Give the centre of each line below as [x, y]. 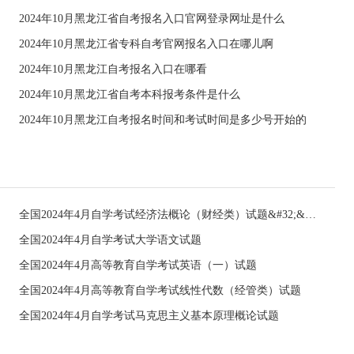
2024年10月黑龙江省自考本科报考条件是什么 [130, 94]
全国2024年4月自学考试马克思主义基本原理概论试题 [149, 316]
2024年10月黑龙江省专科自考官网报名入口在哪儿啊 [146, 44]
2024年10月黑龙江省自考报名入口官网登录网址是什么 [152, 19]
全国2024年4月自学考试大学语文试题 [110, 240]
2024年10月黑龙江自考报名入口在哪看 [113, 69]
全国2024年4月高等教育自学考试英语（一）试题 [138, 265]
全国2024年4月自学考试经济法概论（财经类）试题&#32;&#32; [311, 215]
